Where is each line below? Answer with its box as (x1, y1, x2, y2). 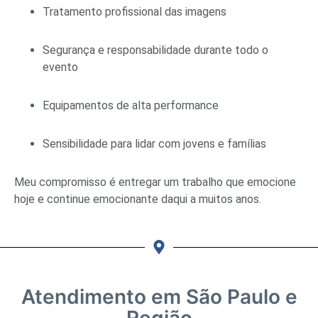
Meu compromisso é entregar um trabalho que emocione (14, 175, 296, 190)
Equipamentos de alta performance (43, 99, 219, 113)
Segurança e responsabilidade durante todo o (43, 43, 268, 57)
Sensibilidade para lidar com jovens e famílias (43, 137, 266, 151)
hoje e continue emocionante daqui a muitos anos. (14, 192, 261, 207)
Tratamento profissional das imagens (43, 5, 226, 19)
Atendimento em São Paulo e (21, 285, 297, 309)
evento (43, 60, 78, 75)
